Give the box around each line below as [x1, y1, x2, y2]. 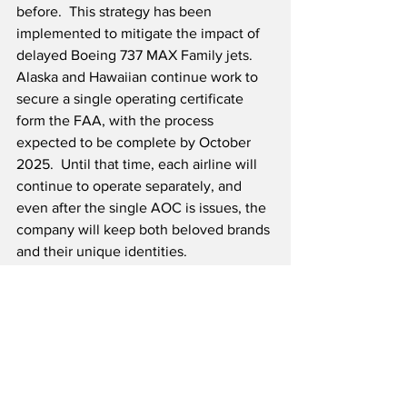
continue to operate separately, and [16, 178, 245, 194]
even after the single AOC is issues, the [16, 200, 270, 216]
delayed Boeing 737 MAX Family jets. [16, 47, 260, 64]
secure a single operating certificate [16, 91, 247, 107]
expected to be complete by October [16, 134, 254, 151]
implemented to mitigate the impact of [16, 25, 263, 42]
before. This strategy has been [16, 4, 215, 20]
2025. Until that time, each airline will [16, 156, 261, 173]
